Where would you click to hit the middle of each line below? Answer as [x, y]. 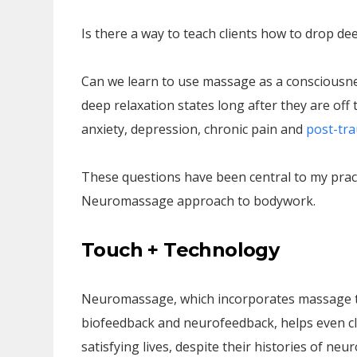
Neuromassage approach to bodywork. [198, 201]
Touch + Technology [180, 250]
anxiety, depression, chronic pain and [194, 129]
